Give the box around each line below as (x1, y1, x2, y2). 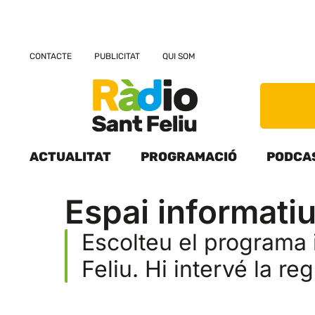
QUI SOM (162, 51, 195, 61)
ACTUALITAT (30, 149, 111, 165)
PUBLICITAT (94, 51, 140, 61)
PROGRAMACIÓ (141, 149, 237, 165)
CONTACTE (30, 51, 72, 61)
